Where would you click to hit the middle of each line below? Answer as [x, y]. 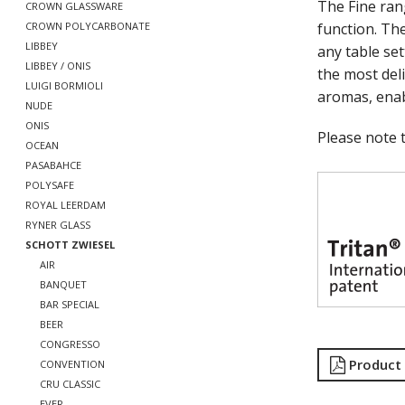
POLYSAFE [50, 185]
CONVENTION [72, 364]
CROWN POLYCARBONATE [88, 26]
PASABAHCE [53, 165]
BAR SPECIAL [70, 304]
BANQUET [63, 284]
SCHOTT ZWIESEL [70, 245]
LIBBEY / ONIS [58, 66]
